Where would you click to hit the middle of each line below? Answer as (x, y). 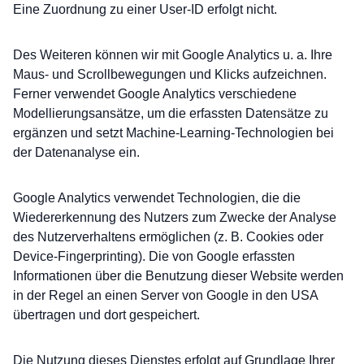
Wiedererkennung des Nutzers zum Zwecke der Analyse (175, 217)
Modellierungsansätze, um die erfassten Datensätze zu (171, 113)
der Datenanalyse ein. (76, 152)
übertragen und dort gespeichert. (106, 315)
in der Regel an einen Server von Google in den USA (165, 295)
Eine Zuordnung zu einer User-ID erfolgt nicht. (145, 9)
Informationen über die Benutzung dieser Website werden (178, 276)
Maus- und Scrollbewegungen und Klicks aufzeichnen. (170, 74)
